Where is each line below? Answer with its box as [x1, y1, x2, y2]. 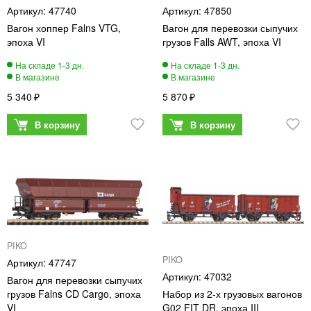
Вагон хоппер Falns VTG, [7, 20, 121, 35]
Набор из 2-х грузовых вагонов [162, 286, 302, 301]
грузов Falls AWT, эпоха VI [162, 34, 281, 49]
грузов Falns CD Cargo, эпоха [7, 286, 141, 301]
